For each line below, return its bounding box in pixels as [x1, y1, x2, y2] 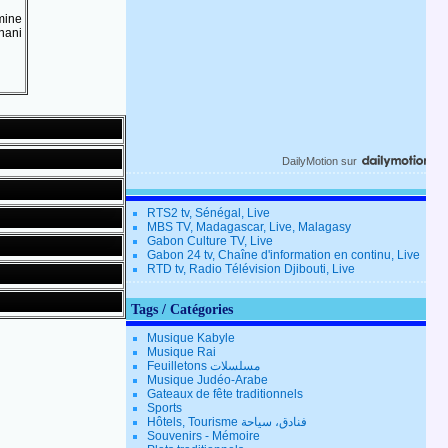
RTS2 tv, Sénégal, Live [147, 206, 270, 221]
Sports [147, 401, 182, 416]
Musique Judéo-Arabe [147, 373, 268, 388]
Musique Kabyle [147, 331, 235, 346]
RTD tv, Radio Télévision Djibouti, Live [147, 262, 355, 277]
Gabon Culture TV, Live [147, 234, 273, 249]
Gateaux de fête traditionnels [147, 387, 303, 402]
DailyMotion [282, 155, 338, 168]
